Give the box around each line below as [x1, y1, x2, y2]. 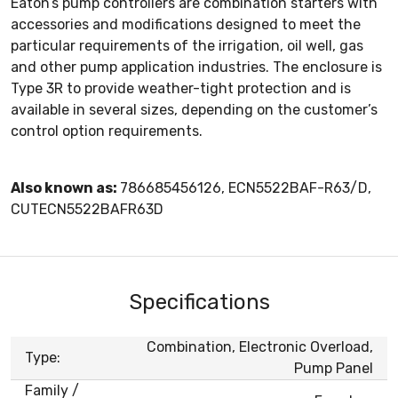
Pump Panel [294, 359, 373, 377]
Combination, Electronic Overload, [147, 338, 373, 355]
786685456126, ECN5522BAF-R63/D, [120, 179, 371, 196]
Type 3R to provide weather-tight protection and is [11, 79, 351, 97]
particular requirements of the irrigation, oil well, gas [11, 36, 363, 54]
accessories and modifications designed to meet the [11, 15, 361, 33]
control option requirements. [11, 122, 206, 139]
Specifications [128, 289, 270, 314]
